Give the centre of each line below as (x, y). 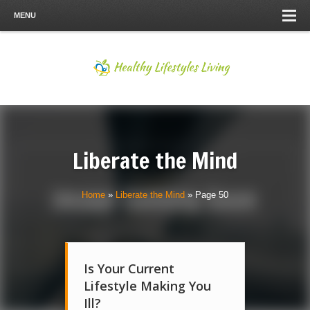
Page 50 (212, 195)
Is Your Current (129, 268)
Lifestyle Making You (147, 286)
